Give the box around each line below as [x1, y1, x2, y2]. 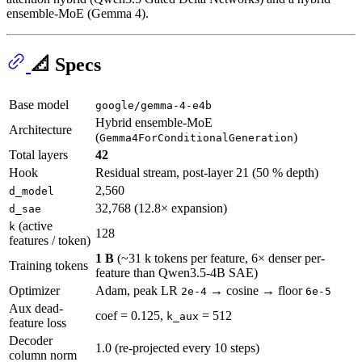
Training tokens [9, 258, 88, 272]
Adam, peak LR [95, 283, 181, 297]
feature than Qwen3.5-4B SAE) [95, 265, 258, 280]
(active [15, 218, 53, 233]
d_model [9, 184, 54, 197]
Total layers [9, 147, 68, 162]
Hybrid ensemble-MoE [95, 115, 213, 129]
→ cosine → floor [207, 283, 305, 297]
